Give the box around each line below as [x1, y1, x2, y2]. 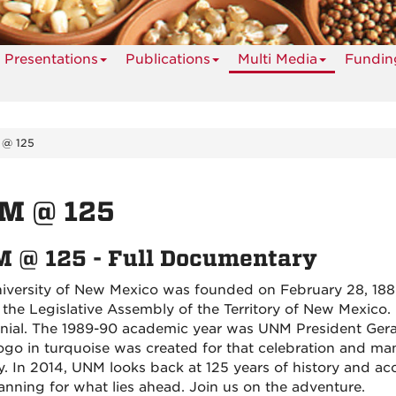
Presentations [4, 51, 98, 67]
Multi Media [238, 51, 317, 67]
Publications [126, 51, 210, 67]
